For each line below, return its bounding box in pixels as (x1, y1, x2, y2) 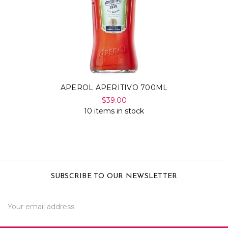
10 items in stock (84, 106, 144, 116)
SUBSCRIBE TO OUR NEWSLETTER (50, 173, 178, 181)
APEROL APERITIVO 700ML (60, 83, 168, 93)
